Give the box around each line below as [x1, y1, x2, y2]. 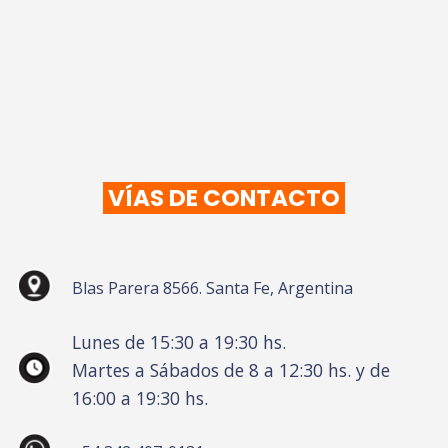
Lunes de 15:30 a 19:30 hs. [71, 329, 286, 354]
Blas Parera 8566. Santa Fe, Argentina [71, 276, 353, 299]
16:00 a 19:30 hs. [71, 385, 208, 410]
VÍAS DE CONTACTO [103, 181, 345, 214]
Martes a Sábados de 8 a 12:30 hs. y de [71, 357, 390, 382]
